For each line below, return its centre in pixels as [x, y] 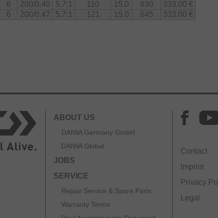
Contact [194, 151]
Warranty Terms [86, 204]
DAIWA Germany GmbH [98, 132]
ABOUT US [74, 117]
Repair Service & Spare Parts [106, 191]
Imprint [192, 166]
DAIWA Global [83, 146]
